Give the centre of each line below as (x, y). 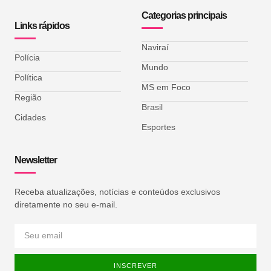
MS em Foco (166, 87)
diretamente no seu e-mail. (66, 205)
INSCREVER (135, 266)
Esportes (158, 127)
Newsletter (36, 160)
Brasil (152, 107)
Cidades (30, 117)
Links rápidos (42, 25)
